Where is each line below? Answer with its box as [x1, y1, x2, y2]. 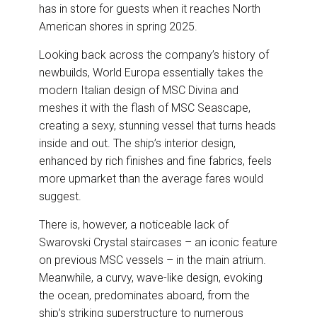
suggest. [39, 190, 84, 204]
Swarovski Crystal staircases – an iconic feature [39, 236, 277, 250]
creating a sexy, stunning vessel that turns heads [39, 119, 276, 133]
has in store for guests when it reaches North [39, 2, 260, 16]
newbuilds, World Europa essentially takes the [39, 66, 263, 80]
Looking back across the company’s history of [39, 48, 269, 62]
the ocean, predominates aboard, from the [39, 289, 250, 303]
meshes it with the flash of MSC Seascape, [39, 101, 250, 115]
